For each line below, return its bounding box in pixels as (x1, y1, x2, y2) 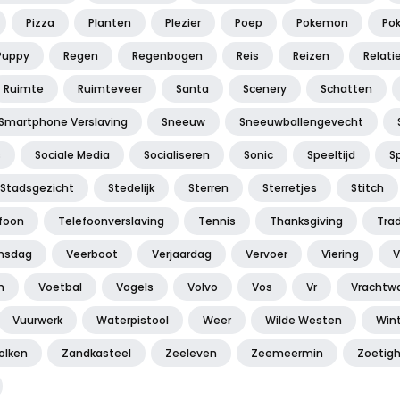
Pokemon (296, 15, 348, 31)
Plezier (165, 15, 201, 31)
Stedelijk (108, 180, 154, 196)
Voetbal (38, 279, 82, 296)
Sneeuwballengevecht (239, 114, 363, 130)
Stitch (351, 180, 384, 196)
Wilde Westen (265, 312, 342, 329)
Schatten (321, 81, 372, 97)
